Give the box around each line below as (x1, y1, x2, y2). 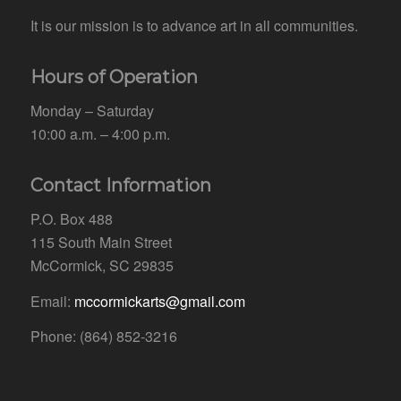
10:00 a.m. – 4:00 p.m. (30, 123, 170, 144)
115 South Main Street (30, 231, 172, 252)
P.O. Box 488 (30, 208, 113, 229)
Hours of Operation (30, 66, 198, 89)
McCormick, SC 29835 (30, 254, 174, 276)
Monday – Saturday (30, 99, 154, 121)
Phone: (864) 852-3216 (30, 326, 177, 347)
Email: (30, 290, 74, 311)
